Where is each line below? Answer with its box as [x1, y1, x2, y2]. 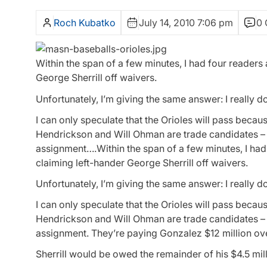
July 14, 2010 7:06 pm [139, 17, 233, 29]
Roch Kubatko [54, 17, 116, 29]
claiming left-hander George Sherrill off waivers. [36, 156, 248, 169]
